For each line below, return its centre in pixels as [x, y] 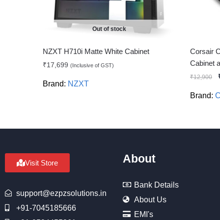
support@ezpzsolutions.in [61, 193]
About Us [150, 199]
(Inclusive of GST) [92, 65]
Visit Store [41, 163]
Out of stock [109, 29]
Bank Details [156, 185]
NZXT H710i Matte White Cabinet [96, 51]
